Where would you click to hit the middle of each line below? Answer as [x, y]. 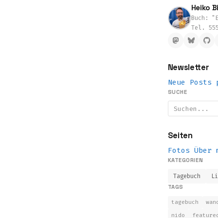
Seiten [180, 136]
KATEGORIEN [185, 160]
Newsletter [188, 68]
